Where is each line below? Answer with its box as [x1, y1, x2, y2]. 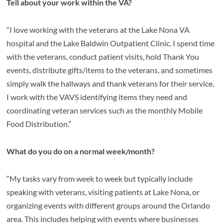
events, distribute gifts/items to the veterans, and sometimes [6, 65, 213, 75]
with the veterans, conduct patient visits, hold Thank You [6, 52, 200, 62]
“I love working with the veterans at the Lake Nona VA [6, 25, 190, 35]
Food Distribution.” [6, 119, 72, 129]
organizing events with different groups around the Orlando [6, 201, 211, 211]
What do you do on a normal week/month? [6, 146, 155, 156]
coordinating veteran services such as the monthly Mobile [6, 106, 203, 115]
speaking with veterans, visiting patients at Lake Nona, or [6, 187, 200, 197]
